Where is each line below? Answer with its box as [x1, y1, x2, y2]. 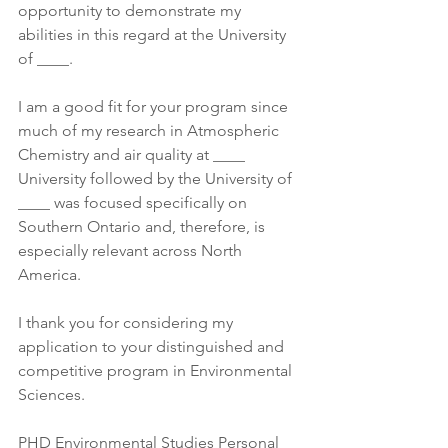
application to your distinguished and [18, 337, 288, 356]
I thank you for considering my [18, 313, 237, 332]
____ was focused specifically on [18, 193, 251, 212]
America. [18, 265, 85, 284]
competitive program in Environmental [18, 361, 296, 380]
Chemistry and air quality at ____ [18, 145, 249, 164]
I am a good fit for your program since [18, 97, 292, 116]
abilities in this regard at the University [18, 25, 290, 44]
